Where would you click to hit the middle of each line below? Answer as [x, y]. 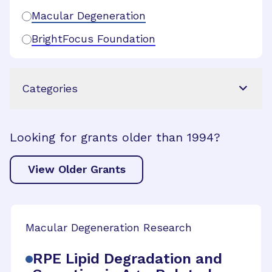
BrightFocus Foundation [93, 38]
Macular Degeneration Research [109, 227]
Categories [50, 88]
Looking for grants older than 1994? [115, 137]
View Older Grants [76, 169]
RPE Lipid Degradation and [127, 258]
